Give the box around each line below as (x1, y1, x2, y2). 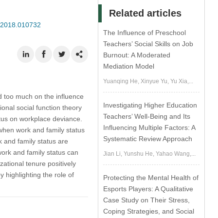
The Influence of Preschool (103, 29, 186, 36)
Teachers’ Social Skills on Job (103, 40, 194, 48)
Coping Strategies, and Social (103, 207, 195, 215)
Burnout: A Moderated (103, 51, 171, 59)
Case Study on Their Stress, (103, 196, 190, 204)
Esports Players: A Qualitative (103, 185, 194, 193)
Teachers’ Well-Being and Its (103, 112, 191, 120)
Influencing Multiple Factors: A (103, 124, 196, 131)
